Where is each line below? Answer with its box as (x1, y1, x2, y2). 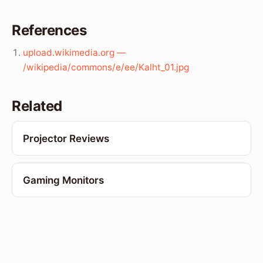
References (12, 22, 87, 39)
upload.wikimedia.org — (23, 47, 126, 59)
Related (12, 97, 62, 115)
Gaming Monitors (22, 174, 104, 186)
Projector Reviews (22, 132, 109, 144)
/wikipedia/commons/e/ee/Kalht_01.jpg (23, 62, 190, 73)
